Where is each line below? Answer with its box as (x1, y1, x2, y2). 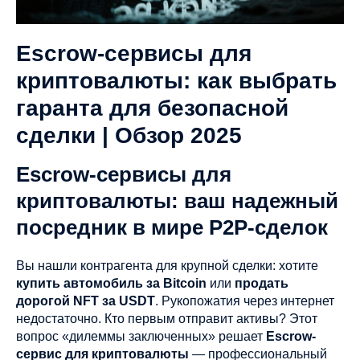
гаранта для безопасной (16, 96, 288, 121)
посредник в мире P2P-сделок (16, 215, 328, 239)
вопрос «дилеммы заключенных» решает (16, 329, 266, 343)
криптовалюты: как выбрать (16, 68, 337, 93)
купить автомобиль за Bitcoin (16, 276, 207, 290)
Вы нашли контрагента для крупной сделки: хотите (16, 259, 318, 272)
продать (235, 276, 288, 290)
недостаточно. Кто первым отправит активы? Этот (16, 312, 317, 325)
